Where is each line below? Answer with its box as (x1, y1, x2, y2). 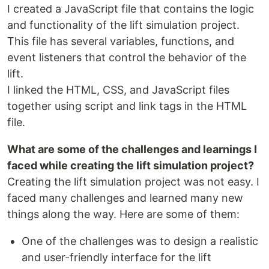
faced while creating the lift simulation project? (7, 159, 254, 172)
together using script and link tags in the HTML (7, 100, 247, 113)
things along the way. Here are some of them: (7, 208, 240, 221)
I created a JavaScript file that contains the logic (7, 2, 254, 16)
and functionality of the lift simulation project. (7, 19, 240, 32)
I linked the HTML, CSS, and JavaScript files (7, 83, 229, 97)
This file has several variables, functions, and (7, 35, 234, 48)
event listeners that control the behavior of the (7, 51, 246, 64)
